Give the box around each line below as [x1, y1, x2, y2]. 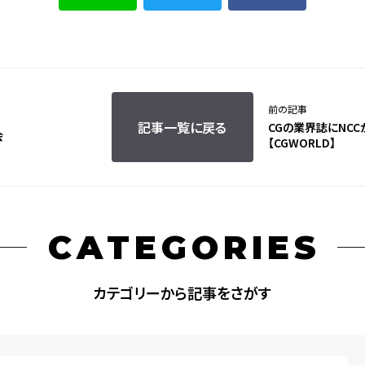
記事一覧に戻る [138, 117, 227, 137]
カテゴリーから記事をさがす [93, 281, 272, 303]
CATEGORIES [48, 226, 322, 267]
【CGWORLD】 [267, 134, 336, 152]
